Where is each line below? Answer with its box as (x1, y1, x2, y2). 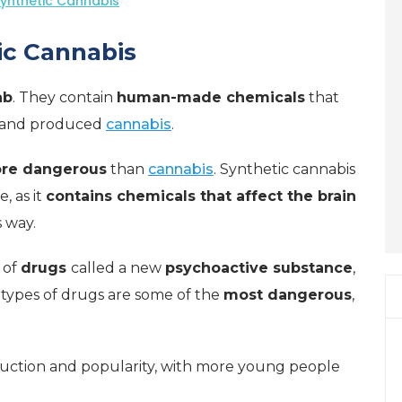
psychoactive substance (165, 259, 353, 276)
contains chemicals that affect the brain (46, 188, 356, 205)
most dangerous (223, 286, 352, 303)
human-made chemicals (117, 89, 305, 106)
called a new (71, 259, 165, 276)
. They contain (13, 89, 117, 106)
